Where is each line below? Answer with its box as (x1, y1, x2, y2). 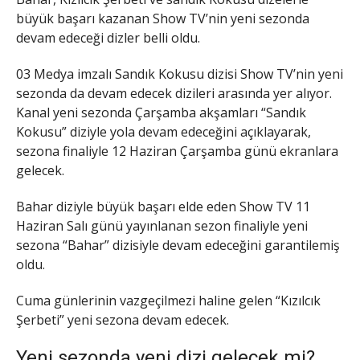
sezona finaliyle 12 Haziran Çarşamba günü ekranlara (16, 142, 338, 161)
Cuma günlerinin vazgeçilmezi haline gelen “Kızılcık (16, 291, 321, 309)
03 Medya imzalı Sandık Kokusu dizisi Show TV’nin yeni (16, 65, 343, 84)
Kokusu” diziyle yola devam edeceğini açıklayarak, (16, 123, 311, 141)
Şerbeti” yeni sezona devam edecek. (16, 310, 229, 329)
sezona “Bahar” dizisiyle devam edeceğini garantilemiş (16, 235, 340, 254)
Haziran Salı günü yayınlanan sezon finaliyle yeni (16, 216, 308, 235)
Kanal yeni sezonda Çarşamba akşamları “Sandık (16, 104, 306, 122)
